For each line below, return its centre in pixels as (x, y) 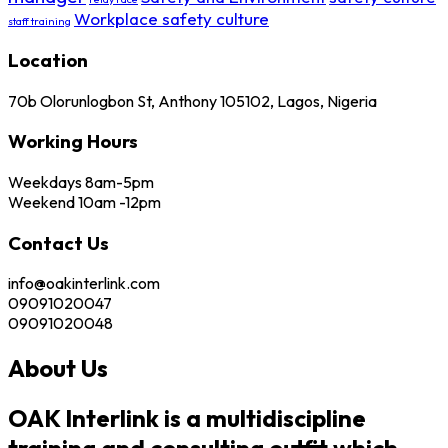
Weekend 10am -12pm (84, 202)
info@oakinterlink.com (84, 283)
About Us (58, 368)
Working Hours (73, 141)
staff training (39, 21)
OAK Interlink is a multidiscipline (187, 418)
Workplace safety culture (171, 19)
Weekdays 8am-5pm (81, 182)
